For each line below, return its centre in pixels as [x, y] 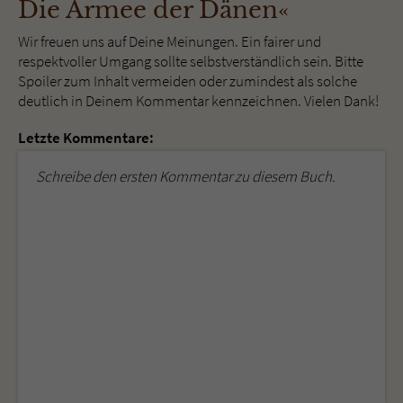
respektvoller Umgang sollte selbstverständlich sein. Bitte [191, 62]
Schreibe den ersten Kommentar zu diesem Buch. [186, 177]
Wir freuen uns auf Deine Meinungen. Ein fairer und [170, 42]
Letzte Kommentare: [86, 138]
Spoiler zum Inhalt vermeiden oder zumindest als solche [188, 81]
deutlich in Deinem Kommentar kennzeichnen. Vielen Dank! [198, 101]
